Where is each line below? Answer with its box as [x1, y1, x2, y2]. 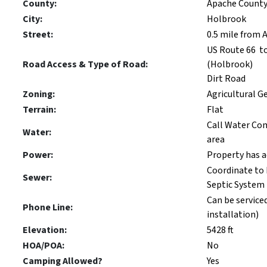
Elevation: [23, 223, 67, 237]
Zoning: [23, 87, 55, 101]
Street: [23, 27, 53, 41]
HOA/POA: [23, 238, 64, 252]
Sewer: [23, 170, 52, 184]
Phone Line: [23, 200, 73, 214]
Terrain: [23, 103, 56, 116]
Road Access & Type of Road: [23, 57, 148, 71]
